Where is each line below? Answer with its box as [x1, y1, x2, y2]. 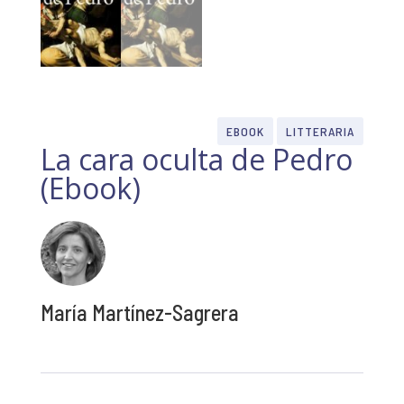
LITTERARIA [286, 123, 355, 139]
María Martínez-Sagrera [40, 299, 239, 326]
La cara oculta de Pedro [40, 140, 353, 179]
